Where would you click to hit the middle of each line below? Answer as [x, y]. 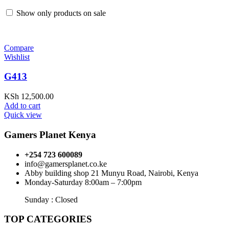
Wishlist [17, 57]
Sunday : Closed [51, 199]
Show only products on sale [60, 13]
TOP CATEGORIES [48, 219]
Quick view [23, 115]
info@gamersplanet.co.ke [66, 164]
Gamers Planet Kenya [50, 134]
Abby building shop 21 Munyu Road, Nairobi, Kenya [111, 173]
